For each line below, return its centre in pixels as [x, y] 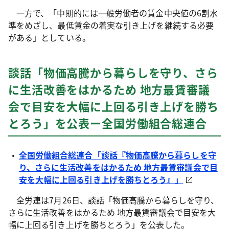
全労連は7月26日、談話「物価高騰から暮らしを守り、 [114, 200]
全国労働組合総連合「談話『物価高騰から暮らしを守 [117, 155]
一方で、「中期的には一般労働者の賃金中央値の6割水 [113, 13]
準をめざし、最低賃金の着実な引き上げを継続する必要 [111, 25]
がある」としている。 [49, 37]
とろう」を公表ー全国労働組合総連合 [108, 123]
